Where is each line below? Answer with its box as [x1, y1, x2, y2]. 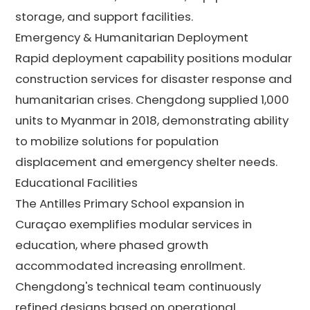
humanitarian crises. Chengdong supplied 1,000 [15, 91, 290, 108]
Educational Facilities [15, 174, 138, 191]
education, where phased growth [15, 236, 209, 253]
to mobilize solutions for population [15, 132, 219, 149]
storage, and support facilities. [15, 8, 194, 25]
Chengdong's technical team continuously [15, 277, 262, 295]
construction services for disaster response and [15, 70, 293, 87]
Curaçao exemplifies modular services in [15, 215, 253, 232]
